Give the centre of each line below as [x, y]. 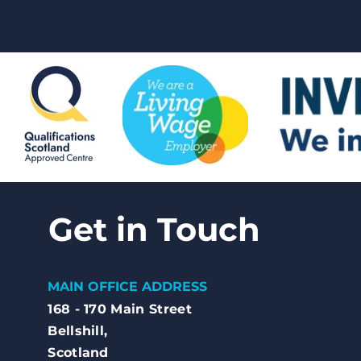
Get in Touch [155, 229]
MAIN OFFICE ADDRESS [128, 286]
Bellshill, [78, 331]
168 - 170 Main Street [120, 309]
